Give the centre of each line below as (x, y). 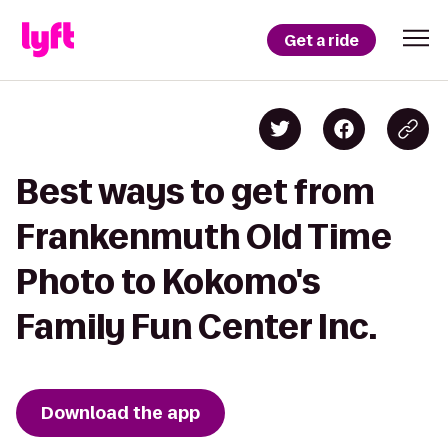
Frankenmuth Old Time (204, 236)
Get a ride (321, 40)
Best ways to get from (195, 191)
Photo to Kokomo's (168, 281)
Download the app (120, 413)
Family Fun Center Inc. (196, 326)
